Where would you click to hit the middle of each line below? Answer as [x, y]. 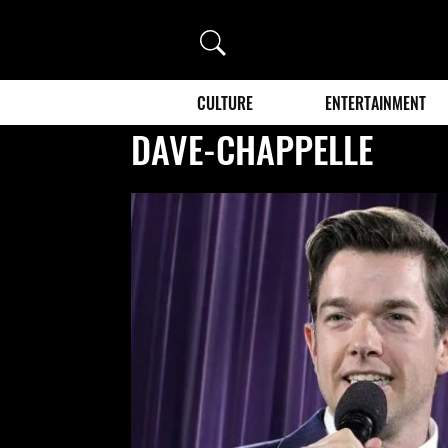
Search [225, 39]
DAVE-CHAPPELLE [252, 148]
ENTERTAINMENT [376, 102]
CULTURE [225, 102]
